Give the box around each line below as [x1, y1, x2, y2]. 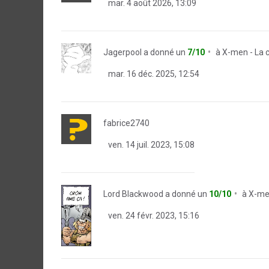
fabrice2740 [103, 118, 150, 128]
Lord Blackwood [103, 189, 163, 199]
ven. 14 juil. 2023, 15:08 [106, 140, 195, 150]
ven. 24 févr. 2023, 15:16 [106, 211, 199, 220]
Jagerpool [103, 47, 142, 57]
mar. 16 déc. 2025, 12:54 [106, 69, 199, 79]
